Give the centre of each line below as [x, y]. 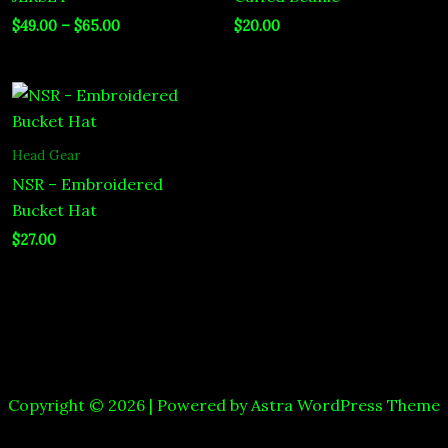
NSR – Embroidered [87, 184]
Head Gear [46, 155]
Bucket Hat [54, 210]
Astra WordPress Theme [345, 405]
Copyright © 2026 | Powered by [129, 405]
